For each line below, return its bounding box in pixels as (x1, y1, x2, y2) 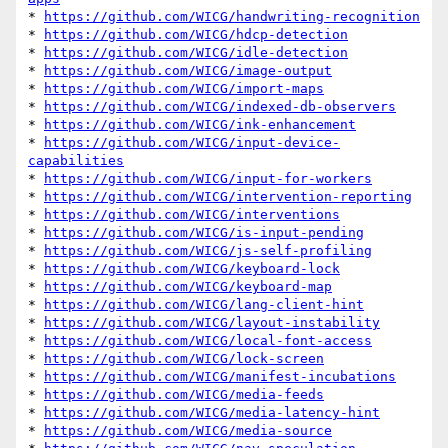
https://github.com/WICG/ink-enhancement (44, 117, 356, 133)
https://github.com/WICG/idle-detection (44, 45, 348, 61)
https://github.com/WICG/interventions (44, 207, 340, 223)
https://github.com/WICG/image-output (44, 63, 332, 79)
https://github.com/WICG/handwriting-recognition (44, 9, 420, 25)
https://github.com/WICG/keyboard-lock (44, 261, 340, 277)
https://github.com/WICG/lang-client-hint (44, 297, 364, 313)
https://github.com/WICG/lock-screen (44, 351, 324, 367)
